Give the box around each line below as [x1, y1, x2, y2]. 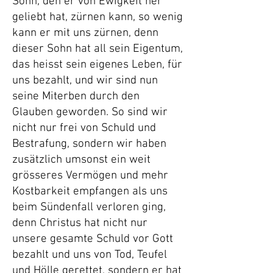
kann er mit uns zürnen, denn [12, 26, 158, 40]
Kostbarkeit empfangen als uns [12, 185, 168, 199]
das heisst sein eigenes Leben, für [12, 58, 182, 72]
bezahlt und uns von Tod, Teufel [12, 248, 167, 262]
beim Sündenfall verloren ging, [12, 200, 166, 214]
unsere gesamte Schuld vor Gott [12, 232, 173, 246]
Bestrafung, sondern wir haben [12, 137, 166, 151]
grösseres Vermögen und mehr [12, 169, 168, 183]
